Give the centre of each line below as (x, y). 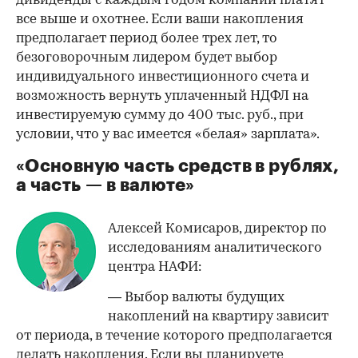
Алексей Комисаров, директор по (217, 229)
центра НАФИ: (155, 267)
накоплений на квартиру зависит (218, 316)
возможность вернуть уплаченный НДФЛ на (162, 96)
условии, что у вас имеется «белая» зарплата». (168, 134)
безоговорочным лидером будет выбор (147, 58)
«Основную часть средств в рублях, (177, 166)
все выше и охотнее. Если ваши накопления (160, 19)
